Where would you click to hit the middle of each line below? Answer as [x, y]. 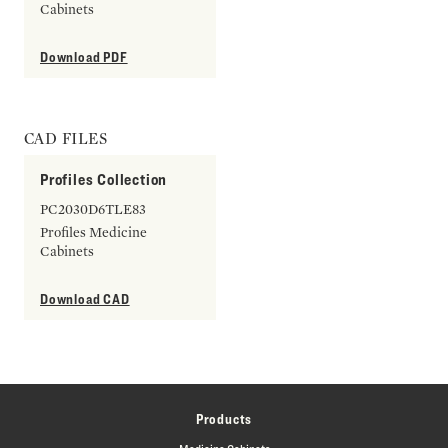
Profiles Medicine [93, 232]
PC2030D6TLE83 [93, 209]
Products [224, 418]
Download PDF [84, 56]
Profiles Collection [104, 179]
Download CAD [85, 298]
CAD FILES [66, 138]
